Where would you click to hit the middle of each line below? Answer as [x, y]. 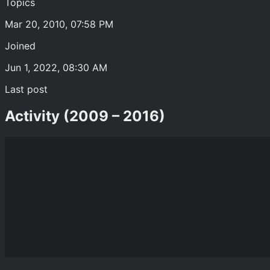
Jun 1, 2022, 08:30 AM [56, 67]
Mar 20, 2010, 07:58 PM [59, 24]
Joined [20, 46]
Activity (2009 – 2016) [85, 116]
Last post [26, 89]
